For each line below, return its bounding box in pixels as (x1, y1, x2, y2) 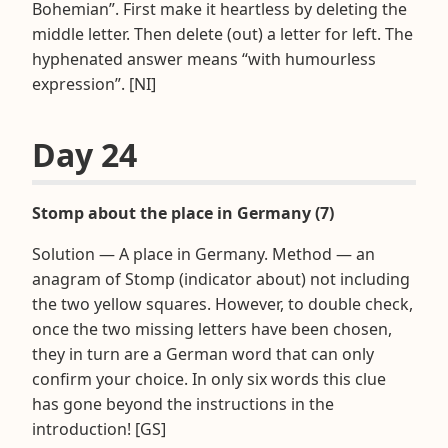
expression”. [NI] (32, 72, 156, 95)
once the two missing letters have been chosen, (32, 317, 392, 340)
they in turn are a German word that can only (32, 342, 374, 365)
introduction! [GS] (32, 417, 166, 440)
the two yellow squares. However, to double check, (32, 292, 413, 315)
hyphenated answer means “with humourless (32, 47, 376, 70)
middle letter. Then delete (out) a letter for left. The (32, 22, 413, 45)
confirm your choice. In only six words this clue (32, 367, 386, 390)
